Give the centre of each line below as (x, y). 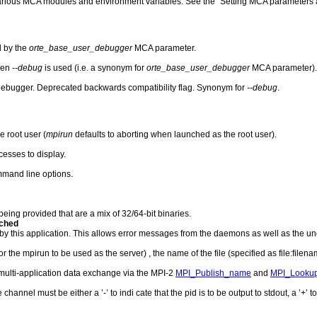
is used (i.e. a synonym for (94, 68)
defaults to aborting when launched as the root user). (175, 134)
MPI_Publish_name (213, 273)
